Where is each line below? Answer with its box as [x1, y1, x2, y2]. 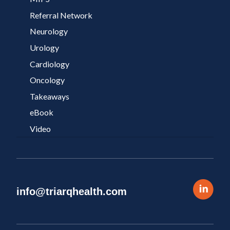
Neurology [29, 26, 68, 36]
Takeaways [29, 91, 69, 101]
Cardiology [29, 59, 69, 69]
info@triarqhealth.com [16, 185, 127, 197]
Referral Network [29, 10, 92, 20]
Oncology [29, 74, 65, 85]
